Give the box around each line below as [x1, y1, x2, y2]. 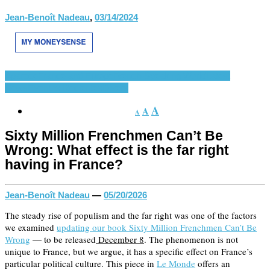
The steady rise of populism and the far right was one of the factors [5, 209, 257, 221]
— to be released [30, 233, 96, 245]
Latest [206, 70, 230, 81]
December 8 [96, 233, 144, 245]
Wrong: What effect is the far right [5, 143, 229, 159]
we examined [5, 221, 57, 233]
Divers [102, 82, 128, 93]
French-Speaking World [113, 70, 206, 81]
